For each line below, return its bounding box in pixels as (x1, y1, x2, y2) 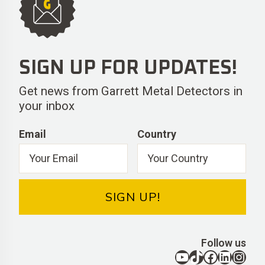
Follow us (201, 237, 246, 250)
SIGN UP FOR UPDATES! (19, 59, 237, 79)
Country (137, 127, 176, 140)
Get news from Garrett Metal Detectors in (19, 84, 243, 99)
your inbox (19, 99, 75, 114)
